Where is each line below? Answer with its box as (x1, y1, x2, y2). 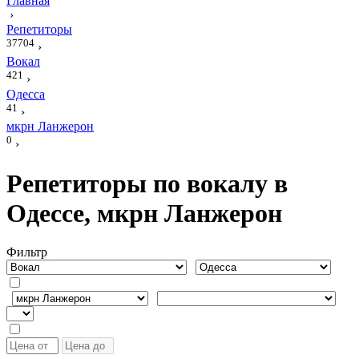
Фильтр (6, 245, 47, 260)
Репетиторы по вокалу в (6, 168, 288, 198)
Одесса (6, 87, 45, 101)
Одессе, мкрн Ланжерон (6, 198, 282, 228)
